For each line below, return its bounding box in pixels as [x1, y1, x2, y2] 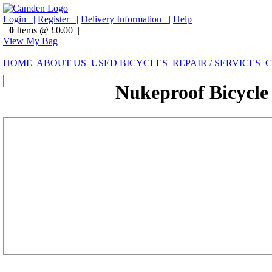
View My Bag [3, 36, 58, 46]
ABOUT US [36, 58, 86, 68]
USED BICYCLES [91, 58, 168, 68]
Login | [3, 14, 35, 24]
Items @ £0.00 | [14, 25, 80, 35]
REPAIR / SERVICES [172, 58, 260, 68]
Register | [38, 14, 78, 24]
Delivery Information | [81, 14, 171, 24]
